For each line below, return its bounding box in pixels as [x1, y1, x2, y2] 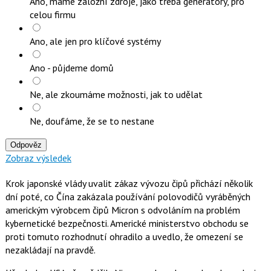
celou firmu [29, 8, 76, 21]
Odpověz [10, 140, 42, 149]
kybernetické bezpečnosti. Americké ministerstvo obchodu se [5, 217, 249, 229]
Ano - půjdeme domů [29, 61, 114, 74]
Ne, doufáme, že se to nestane [29, 114, 154, 127]
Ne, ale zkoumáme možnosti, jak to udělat [29, 88, 203, 100]
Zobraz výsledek [5, 151, 71, 164]
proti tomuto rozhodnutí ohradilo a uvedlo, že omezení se [5, 230, 243, 243]
